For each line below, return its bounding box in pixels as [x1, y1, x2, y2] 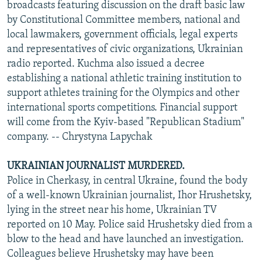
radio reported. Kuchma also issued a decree [7, 58, 205, 70]
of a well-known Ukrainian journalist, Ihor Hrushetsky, [7, 189, 252, 201]
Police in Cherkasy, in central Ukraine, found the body [7, 175, 247, 187]
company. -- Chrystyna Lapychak [7, 131, 153, 143]
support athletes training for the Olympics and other [7, 87, 239, 99]
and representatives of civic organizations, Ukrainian [7, 43, 243, 55]
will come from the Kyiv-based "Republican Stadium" [7, 116, 244, 128]
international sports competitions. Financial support [7, 102, 237, 113]
